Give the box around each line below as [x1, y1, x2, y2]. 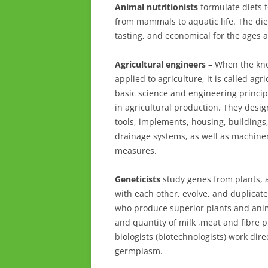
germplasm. [115, 245, 163, 257]
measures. [115, 145, 157, 156]
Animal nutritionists [115, 1, 198, 13]
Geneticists [115, 173, 160, 185]
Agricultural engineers [115, 59, 206, 70]
